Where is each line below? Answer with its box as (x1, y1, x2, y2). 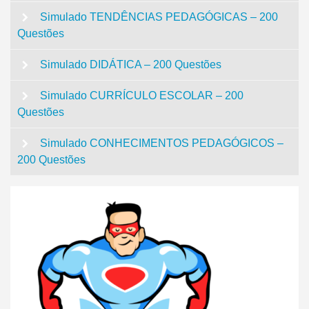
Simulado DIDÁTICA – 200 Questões (39, 58, 221, 70)
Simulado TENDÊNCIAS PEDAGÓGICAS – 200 (39, 10, 278, 23)
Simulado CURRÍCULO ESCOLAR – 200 (39, 89, 243, 101)
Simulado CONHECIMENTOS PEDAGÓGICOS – (39, 137, 283, 149)
